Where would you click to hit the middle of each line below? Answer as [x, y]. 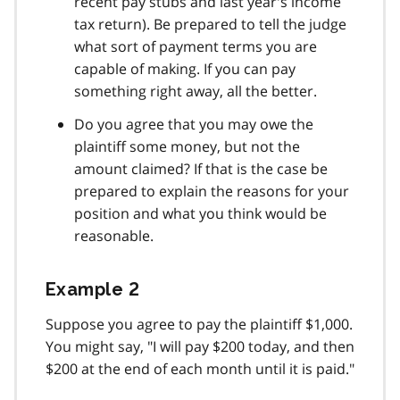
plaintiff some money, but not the [187, 146]
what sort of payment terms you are [196, 46]
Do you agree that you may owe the [194, 124]
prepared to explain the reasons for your [212, 191]
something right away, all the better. [196, 91]
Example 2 [93, 289]
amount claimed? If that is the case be [201, 168]
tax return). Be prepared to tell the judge [210, 24]
